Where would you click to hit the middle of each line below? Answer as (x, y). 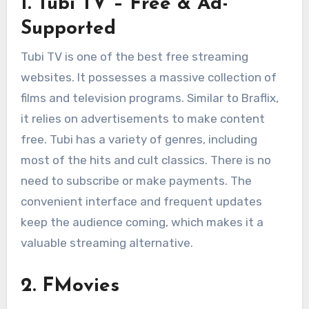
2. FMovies (70, 286)
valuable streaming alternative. (108, 242)
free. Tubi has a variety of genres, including (139, 139)
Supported (68, 29)
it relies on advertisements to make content (142, 118)
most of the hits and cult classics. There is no (146, 160)
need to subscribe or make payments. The (136, 180)
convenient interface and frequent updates (141, 201)
